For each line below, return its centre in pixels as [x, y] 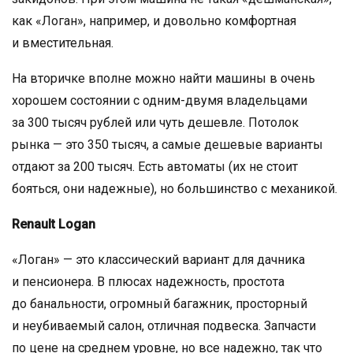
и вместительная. [63, 43]
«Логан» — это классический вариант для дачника [158, 259]
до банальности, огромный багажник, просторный [160, 303]
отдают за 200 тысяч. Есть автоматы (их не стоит [155, 166]
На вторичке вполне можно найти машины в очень [163, 78]
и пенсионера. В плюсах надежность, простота [148, 281]
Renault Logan [54, 224]
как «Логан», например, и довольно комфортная [154, 20]
